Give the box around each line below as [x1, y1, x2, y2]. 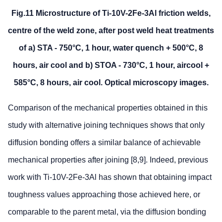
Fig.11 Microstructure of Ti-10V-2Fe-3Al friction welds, [11, 9, 211, 18]
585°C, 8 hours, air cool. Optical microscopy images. [13, 78, 209, 87]
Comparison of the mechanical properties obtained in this [8, 104, 208, 112]
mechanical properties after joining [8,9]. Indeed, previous [8, 156, 208, 165]
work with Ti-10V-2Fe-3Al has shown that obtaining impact [8, 173, 212, 182]
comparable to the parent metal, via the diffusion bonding [8, 208, 206, 217]
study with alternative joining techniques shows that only [8, 121, 205, 130]
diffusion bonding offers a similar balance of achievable [8, 138, 201, 147]
